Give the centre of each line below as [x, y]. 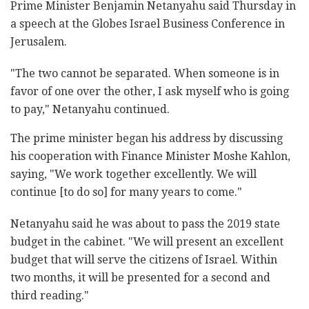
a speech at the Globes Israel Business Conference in [148, 24]
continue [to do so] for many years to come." [126, 192]
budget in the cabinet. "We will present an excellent [147, 242]
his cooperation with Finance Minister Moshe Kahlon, [150, 157]
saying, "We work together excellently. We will [133, 175]
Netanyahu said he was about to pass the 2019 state [145, 224]
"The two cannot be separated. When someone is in [145, 74]
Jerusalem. [39, 42]
